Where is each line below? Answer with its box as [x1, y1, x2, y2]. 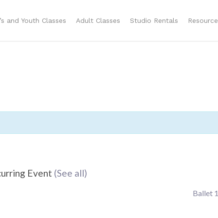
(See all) [54, 167, 87, 179]
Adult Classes [76, 16, 120, 24]
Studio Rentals [130, 16, 178, 24]
